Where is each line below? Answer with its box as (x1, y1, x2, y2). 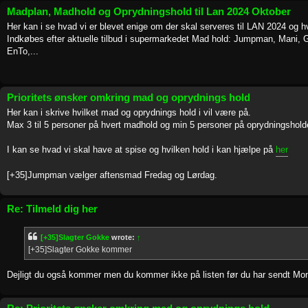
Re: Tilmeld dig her (7, 203, 98, 215)
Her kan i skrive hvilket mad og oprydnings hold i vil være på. (7, 107, 251, 118)
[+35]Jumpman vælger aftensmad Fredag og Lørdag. (7, 170, 217, 181)
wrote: (109, 233, 137, 242)
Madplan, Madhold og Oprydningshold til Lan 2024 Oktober (7, 5, 291, 17)
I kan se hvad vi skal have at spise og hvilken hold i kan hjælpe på (7, 144, 276, 155)
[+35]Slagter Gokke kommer (28, 245, 132, 255)
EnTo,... (7, 46, 38, 57)
